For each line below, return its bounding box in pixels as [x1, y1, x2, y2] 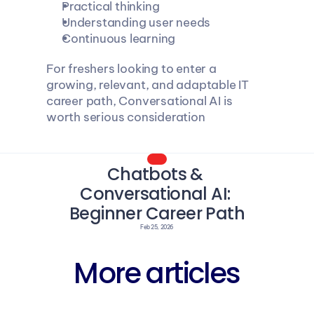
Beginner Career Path [69, 202, 245, 225]
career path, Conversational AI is [46, 93, 232, 109]
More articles [74, 254, 240, 293]
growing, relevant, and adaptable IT [46, 77, 249, 93]
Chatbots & [107, 163, 203, 186]
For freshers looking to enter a [46, 61, 217, 76]
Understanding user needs [61, 15, 210, 30]
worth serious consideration [46, 109, 205, 125]
